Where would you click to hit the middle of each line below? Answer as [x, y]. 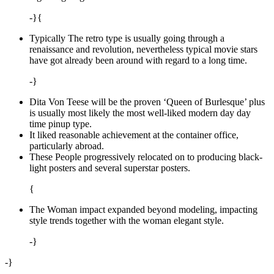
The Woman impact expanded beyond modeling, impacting [143, 209]
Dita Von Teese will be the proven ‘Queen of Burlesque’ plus [147, 102]
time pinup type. [61, 124]
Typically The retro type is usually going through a [127, 38]
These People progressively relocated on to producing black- [146, 157]
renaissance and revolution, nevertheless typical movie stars [143, 49]
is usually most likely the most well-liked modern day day [140, 113]
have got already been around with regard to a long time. [138, 60]
